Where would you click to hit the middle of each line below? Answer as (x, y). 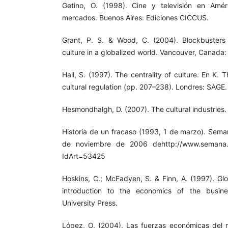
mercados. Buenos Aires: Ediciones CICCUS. (135, 17)
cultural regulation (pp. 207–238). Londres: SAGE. (145, 87)
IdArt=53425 (84, 156)
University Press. (90, 203)
